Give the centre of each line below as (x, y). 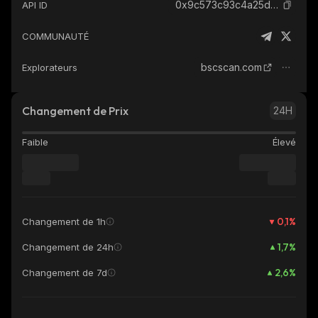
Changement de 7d (65, 273)
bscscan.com (231, 67)
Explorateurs (50, 67)
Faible (35, 142)
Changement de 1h (64, 221)
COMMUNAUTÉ (55, 36)
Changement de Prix (75, 111)
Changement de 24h (68, 247)
